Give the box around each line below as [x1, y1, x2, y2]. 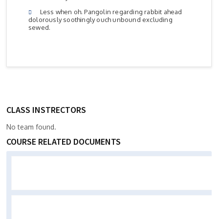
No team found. [6, 123, 56, 131]
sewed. [28, 23, 51, 32]
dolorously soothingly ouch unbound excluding [28, 16, 173, 24]
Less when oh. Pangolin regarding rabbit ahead [37, 8, 182, 16]
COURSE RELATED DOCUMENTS [6, 136, 121, 148]
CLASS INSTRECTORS [6, 104, 86, 116]
